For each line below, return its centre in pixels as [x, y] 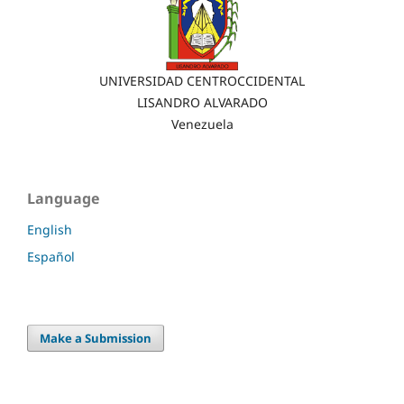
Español [51, 257]
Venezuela [202, 124]
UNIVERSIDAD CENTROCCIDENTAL [202, 81]
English [50, 230]
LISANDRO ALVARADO [202, 103]
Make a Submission [96, 339]
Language [63, 199]
